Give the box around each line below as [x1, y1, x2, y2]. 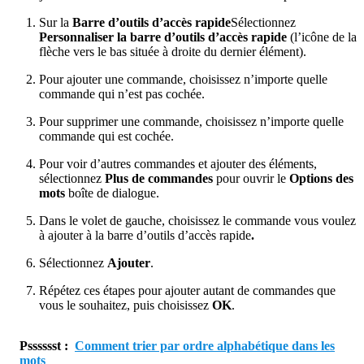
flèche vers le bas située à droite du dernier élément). [39, 45, 306, 59]
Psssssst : [19, 339, 68, 353]
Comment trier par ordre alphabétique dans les [75, 339, 335, 353]
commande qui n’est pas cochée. [39, 87, 205, 102]
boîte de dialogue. [65, 186, 159, 201]
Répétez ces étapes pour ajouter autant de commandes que [39, 284, 336, 298]
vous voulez [294, 214, 356, 228]
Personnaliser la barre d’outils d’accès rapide [39, 30, 287, 45]
